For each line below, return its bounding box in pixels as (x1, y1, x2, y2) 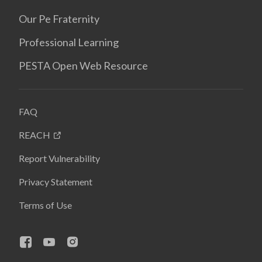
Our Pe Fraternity (19, 12, 99, 25)
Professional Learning (19, 36, 119, 49)
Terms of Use (19, 199, 72, 211)
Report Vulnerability (19, 153, 100, 164)
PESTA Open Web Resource (19, 59, 148, 72)
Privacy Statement (19, 176, 92, 187)
